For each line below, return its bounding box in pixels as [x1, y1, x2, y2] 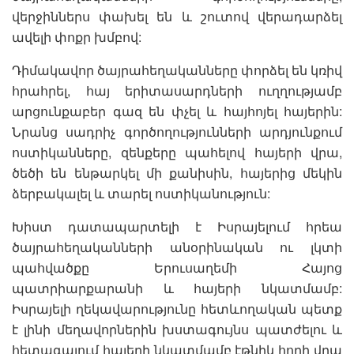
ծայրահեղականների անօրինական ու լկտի [12, 237, 342, 256]
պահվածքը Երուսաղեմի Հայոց [12, 258, 342, 277]
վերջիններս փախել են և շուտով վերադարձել [12, 6, 342, 25]
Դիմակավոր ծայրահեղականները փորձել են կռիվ [12, 60, 342, 79]
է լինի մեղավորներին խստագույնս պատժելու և [12, 319, 342, 338]
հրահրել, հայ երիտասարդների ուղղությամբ [12, 81, 342, 100]
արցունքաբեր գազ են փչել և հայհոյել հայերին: [12, 101, 342, 120]
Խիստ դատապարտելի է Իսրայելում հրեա [12, 217, 342, 235]
